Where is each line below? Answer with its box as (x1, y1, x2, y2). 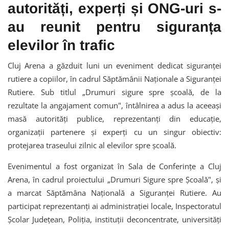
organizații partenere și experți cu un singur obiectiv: (8, 126, 221, 137)
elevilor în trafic (8, 37, 115, 53)
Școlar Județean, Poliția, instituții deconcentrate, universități (8, 214, 221, 224)
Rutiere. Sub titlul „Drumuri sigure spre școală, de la (8, 86, 221, 97)
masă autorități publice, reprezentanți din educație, (8, 113, 221, 124)
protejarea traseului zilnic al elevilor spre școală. (8, 140, 176, 150)
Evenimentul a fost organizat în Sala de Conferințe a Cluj (8, 161, 221, 171)
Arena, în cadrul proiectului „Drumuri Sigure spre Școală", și (8, 174, 221, 185)
